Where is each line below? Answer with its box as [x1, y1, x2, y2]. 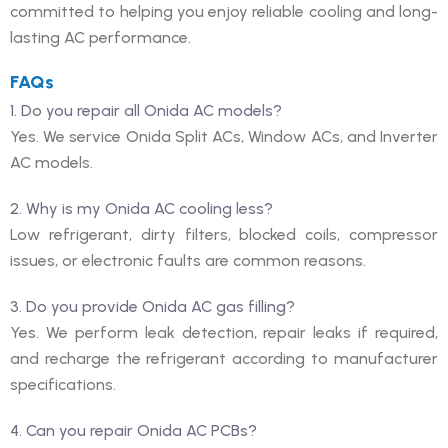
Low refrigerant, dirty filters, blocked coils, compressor [10, 224, 438, 244]
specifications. [10, 374, 116, 394]
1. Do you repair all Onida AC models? [10, 100, 282, 120]
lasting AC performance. [10, 27, 191, 47]
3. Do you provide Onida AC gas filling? [10, 296, 295, 316]
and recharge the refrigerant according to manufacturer [10, 348, 438, 368]
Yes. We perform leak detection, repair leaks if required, [10, 322, 438, 342]
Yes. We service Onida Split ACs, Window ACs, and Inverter [10, 126, 438, 146]
